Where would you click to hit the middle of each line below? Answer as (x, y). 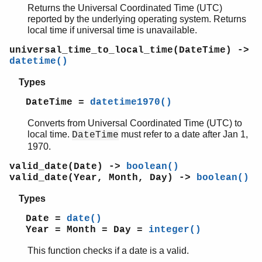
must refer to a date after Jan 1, (183, 135)
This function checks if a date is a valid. (108, 251)
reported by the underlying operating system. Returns (137, 19)
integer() (175, 230)
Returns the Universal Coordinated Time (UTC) (125, 8)
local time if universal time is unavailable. (112, 30)
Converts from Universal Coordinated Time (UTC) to (135, 123)
